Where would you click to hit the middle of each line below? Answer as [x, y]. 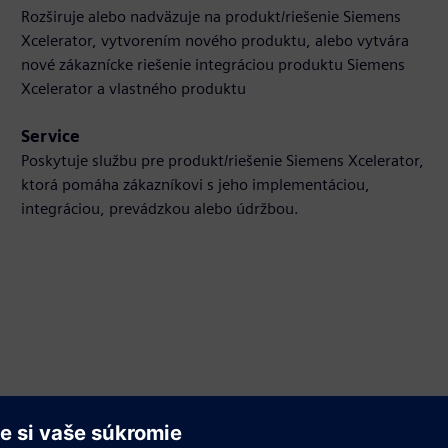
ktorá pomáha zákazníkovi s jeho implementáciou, [196, 185]
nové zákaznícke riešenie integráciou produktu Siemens [213, 65]
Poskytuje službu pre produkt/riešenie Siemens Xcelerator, [223, 161]
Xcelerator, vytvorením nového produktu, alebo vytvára [215, 41]
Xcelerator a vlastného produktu [134, 89]
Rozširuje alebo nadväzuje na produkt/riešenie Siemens [211, 17]
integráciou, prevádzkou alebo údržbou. [160, 209]
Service [51, 137]
